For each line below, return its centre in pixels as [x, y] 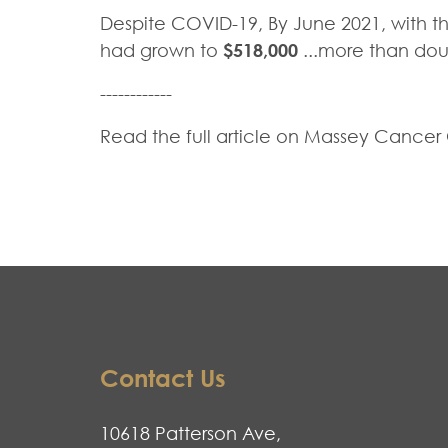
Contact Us [163, 378]
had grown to [161, 50]
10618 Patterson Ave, [190, 433]
